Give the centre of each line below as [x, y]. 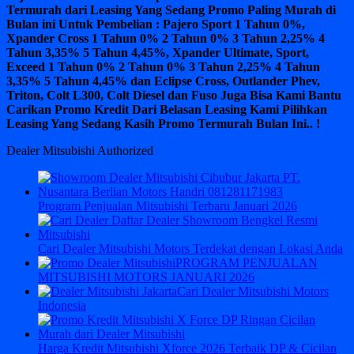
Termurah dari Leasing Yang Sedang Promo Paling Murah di [171, 9]
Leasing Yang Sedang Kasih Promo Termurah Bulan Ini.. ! [163, 123]
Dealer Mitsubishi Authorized [80, 150]
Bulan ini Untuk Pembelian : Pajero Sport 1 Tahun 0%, [156, 24]
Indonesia [62, 305]
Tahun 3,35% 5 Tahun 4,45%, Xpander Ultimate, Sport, [158, 52]
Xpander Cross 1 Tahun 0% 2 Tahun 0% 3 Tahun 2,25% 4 [166, 38]
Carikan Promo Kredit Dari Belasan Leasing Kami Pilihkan [167, 109]
